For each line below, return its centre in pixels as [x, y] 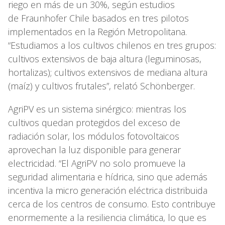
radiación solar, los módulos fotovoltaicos [94, 136]
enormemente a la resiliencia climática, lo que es [107, 217]
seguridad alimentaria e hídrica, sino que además [108, 177]
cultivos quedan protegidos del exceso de [94, 122]
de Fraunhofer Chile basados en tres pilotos [98, 18]
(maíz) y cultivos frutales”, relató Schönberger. [103, 86]
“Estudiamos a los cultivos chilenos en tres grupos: [112, 45]
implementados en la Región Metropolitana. [97, 31]
